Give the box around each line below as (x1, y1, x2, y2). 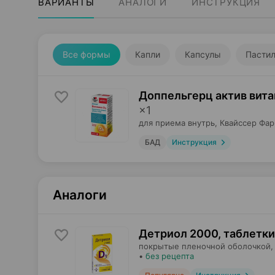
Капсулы (185, 49, 221, 60)
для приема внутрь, (139, 118, 217, 128)
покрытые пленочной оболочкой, (139, 241, 273, 251)
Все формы (63, 49, 110, 60)
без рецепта (145, 251, 194, 261)
